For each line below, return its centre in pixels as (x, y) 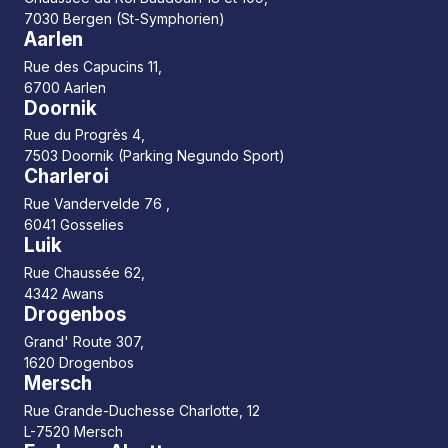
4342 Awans (64, 293)
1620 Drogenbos (79, 362)
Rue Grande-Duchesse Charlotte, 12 (142, 410)
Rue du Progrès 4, (84, 135)
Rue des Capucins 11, (93, 66)
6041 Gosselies (74, 225)
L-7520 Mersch (73, 431)
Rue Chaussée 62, (84, 272)
